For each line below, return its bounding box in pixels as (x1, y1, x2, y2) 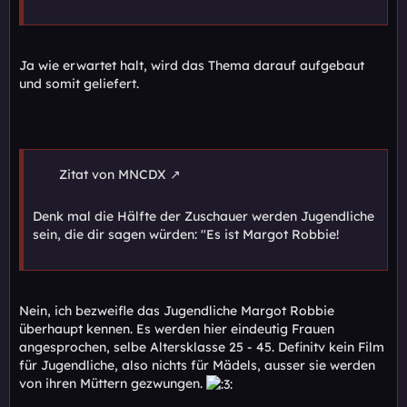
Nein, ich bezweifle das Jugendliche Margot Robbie (19, 303, 334, 320)
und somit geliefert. (19, 75, 139, 93)
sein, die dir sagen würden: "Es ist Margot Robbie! (33, 226, 339, 243)
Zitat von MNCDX (59, 166, 166, 184)
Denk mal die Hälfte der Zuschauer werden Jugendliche (33, 208, 374, 225)
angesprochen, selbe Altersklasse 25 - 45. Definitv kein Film (19, 339, 384, 356)
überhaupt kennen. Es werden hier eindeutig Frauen (19, 321, 334, 338)
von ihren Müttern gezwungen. (19, 375, 206, 392)
